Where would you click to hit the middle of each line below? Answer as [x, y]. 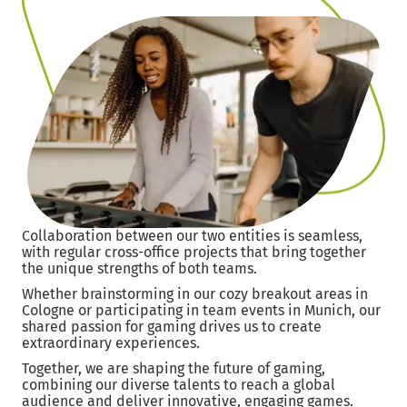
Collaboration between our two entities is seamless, [192, 236]
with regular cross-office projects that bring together [194, 253]
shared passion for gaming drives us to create [172, 327]
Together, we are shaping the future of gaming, [174, 369]
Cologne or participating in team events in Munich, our [201, 311]
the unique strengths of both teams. [139, 269]
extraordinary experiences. [111, 343]
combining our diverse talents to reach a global [179, 385]
